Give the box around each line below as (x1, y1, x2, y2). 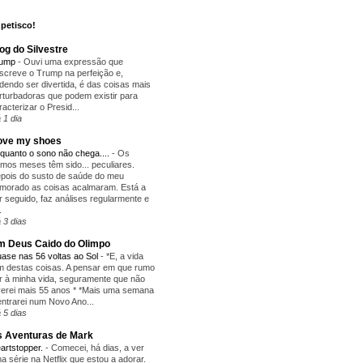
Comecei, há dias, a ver (51, 342, 144, 352)
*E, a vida (106, 250, 143, 261)
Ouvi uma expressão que (23, 56, 123, 66)
